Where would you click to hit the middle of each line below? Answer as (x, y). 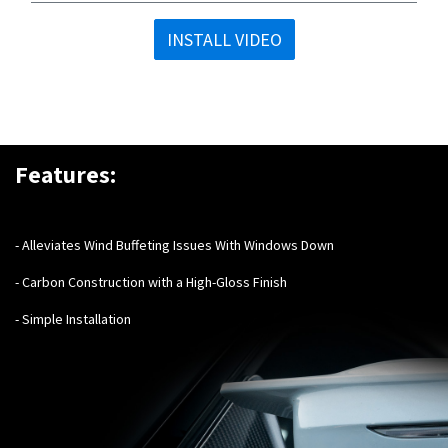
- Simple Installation (73, 318)
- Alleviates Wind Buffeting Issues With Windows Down (174, 244)
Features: (66, 173)
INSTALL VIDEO (224, 39)
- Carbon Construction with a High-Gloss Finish (151, 281)
